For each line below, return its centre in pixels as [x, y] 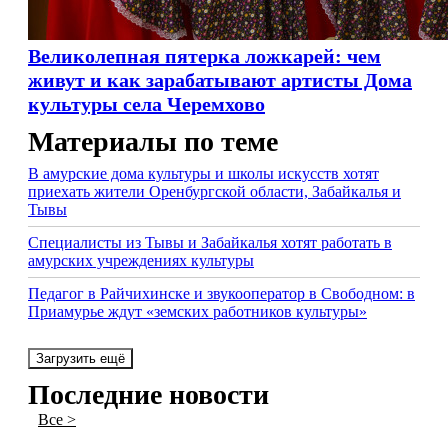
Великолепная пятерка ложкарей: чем [204, 56]
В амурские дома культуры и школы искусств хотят [203, 173]
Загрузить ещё [80, 358]
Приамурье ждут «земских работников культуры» [197, 311]
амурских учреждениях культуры [141, 260]
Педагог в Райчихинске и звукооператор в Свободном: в [221, 293]
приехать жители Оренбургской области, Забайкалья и [214, 191]
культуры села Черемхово [146, 104]
